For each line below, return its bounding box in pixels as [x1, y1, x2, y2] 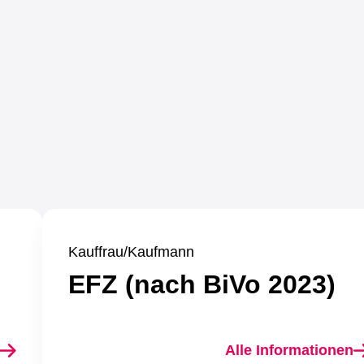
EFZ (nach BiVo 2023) [68, 270, 336, 299]
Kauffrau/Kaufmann [68, 244, 194, 260]
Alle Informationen [225, 342, 353, 358]
